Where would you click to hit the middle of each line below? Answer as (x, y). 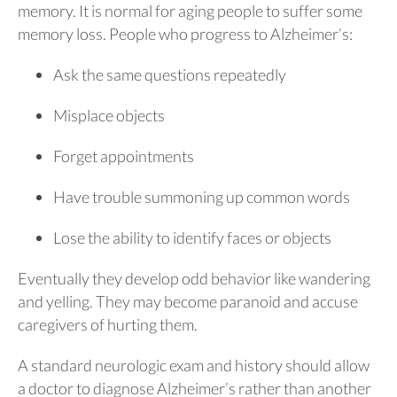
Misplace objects (109, 115)
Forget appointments (124, 156)
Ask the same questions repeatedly (170, 74)
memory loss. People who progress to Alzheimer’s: (185, 33)
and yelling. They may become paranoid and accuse (188, 301)
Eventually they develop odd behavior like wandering (194, 278)
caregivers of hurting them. (108, 324)
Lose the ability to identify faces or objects (192, 237)
